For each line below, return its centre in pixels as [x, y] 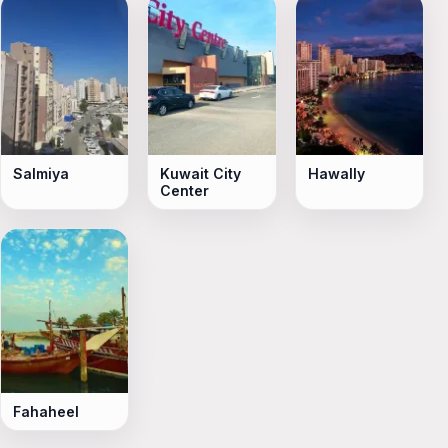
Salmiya [41, 174]
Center [185, 191]
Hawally [336, 174]
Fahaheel [46, 412]
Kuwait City [201, 174]
